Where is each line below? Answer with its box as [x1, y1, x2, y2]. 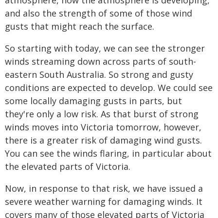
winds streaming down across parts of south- [5, 55, 196, 67]
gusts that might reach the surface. [5, 20, 154, 32]
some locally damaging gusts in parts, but [5, 95, 182, 107]
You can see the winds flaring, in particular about [5, 147, 212, 159]
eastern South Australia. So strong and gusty [5, 69, 193, 80]
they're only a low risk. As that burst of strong [5, 108, 199, 120]
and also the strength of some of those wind [5, 7, 192, 19]
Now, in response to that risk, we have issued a [5, 182, 203, 194]
